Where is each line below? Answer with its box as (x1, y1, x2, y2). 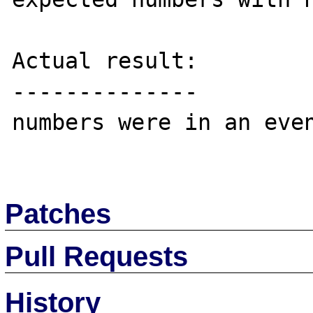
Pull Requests (5, 240, 189, 272)
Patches (5, 198, 112, 229)
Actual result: (12, 48, 198, 73)
